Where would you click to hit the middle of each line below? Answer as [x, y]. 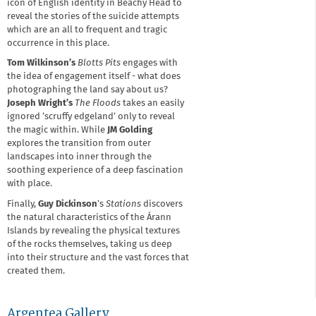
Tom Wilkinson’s [41, 63]
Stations [123, 204]
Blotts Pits [99, 63]
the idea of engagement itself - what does [94, 77]
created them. [36, 271]
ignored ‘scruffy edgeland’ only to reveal [91, 117]
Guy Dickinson [68, 204]
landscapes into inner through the [79, 157]
